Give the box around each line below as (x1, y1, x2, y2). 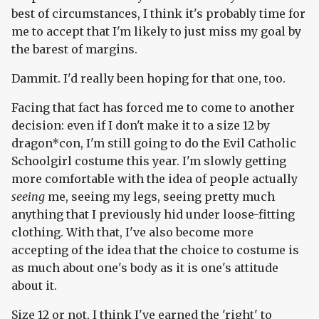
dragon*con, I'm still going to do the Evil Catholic (11, 136, 296, 151)
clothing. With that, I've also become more (11, 225, 253, 240)
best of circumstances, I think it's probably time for (11, 6, 305, 21)
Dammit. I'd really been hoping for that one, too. (11, 71, 286, 86)
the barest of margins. (11, 42, 137, 57)
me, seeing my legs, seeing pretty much (45, 189, 275, 204)
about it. (11, 278, 57, 293)
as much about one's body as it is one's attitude (11, 261, 278, 276)
